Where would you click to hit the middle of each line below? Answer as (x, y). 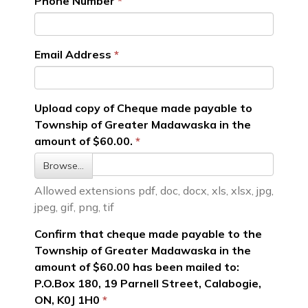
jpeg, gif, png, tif (74, 207)
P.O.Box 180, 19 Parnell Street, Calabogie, (148, 283)
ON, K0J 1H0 (68, 300)
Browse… (64, 166)
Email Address (73, 54)
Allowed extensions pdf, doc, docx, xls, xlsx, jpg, (154, 190)
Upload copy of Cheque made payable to (143, 108)
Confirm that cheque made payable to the (148, 234)
